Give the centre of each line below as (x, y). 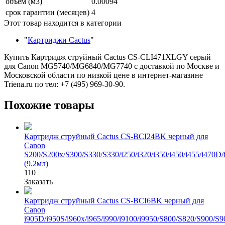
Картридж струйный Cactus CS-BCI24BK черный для (116, 137)
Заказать (38, 182)
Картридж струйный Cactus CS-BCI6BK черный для (114, 201)
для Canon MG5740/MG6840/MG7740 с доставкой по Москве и (112, 66)
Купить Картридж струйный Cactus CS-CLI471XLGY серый (107, 57)
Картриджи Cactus (59, 40)
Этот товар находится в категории (63, 23)
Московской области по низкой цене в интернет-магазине (103, 75)
